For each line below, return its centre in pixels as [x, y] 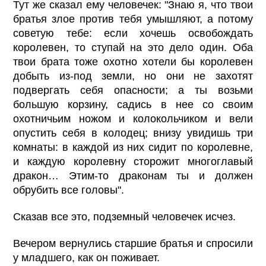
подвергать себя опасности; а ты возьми [133, 90]
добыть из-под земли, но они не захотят [133, 76]
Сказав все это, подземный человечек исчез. [125, 216]
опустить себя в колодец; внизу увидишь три [133, 133]
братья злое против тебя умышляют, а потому [133, 19]
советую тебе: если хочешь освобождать [133, 33]
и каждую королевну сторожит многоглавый [133, 161]
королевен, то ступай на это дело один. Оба [133, 47]
